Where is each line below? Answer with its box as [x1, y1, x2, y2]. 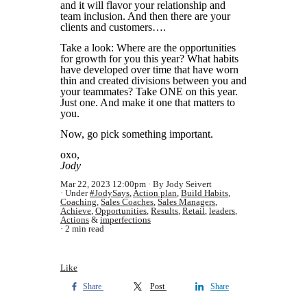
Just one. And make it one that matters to [60, 97, 235, 108]
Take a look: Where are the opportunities [60, 42, 236, 53]
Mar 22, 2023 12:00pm [60, 179, 146, 189]
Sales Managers [158, 197, 215, 207]
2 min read [65, 223, 104, 234]
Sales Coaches [101, 197, 153, 207]
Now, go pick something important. [60, 128, 213, 140]
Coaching [60, 197, 97, 207]
